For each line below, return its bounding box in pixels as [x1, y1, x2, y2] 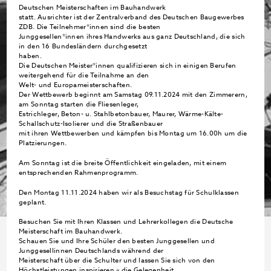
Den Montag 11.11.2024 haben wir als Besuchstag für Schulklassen [19, 187, 239, 198]
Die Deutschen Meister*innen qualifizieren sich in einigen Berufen [19, 60, 237, 71]
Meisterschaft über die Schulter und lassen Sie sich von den [19, 255, 215, 266]
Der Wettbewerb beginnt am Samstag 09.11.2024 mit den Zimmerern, [19, 89, 247, 100]
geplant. [19, 197, 47, 207]
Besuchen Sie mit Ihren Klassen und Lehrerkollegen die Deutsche [19, 217, 233, 227]
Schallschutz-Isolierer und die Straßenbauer [19, 118, 163, 129]
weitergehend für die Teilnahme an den [19, 70, 149, 80]
